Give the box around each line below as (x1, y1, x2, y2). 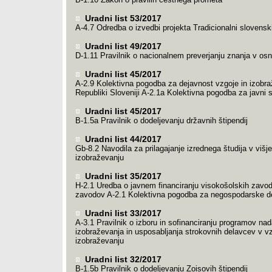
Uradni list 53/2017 (82, 13, 161, 23)
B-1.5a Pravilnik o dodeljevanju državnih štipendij (75, 116, 248, 125)
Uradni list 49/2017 (82, 41, 161, 51)
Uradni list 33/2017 (82, 208, 161, 218)
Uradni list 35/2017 (82, 171, 161, 181)
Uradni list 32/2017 (82, 254, 161, 264)
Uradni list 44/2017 (82, 134, 161, 144)
